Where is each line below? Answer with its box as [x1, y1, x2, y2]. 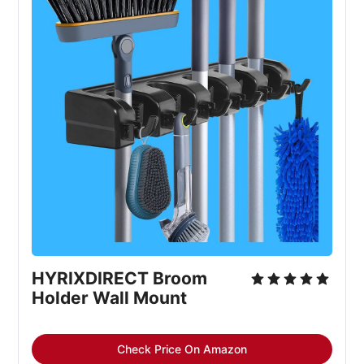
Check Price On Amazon [117, 341, 247, 356]
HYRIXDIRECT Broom [32, 267, 208, 288]
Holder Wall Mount [32, 287, 188, 308]
